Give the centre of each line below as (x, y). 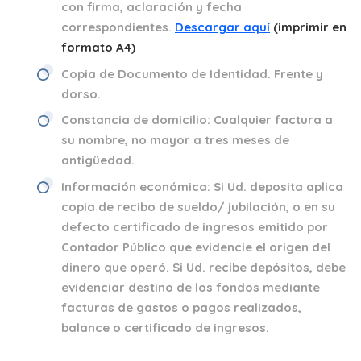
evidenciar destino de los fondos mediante (191, 287)
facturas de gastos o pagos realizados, (181, 307)
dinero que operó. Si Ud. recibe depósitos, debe (203, 267)
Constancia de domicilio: (137, 120)
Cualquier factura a (273, 120)
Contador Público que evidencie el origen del (196, 247)
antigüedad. (98, 160)
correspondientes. (118, 27)
